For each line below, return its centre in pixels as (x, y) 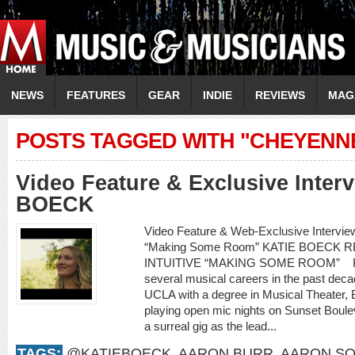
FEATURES (96, 95)
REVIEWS (280, 95)
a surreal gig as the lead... (212, 326)
